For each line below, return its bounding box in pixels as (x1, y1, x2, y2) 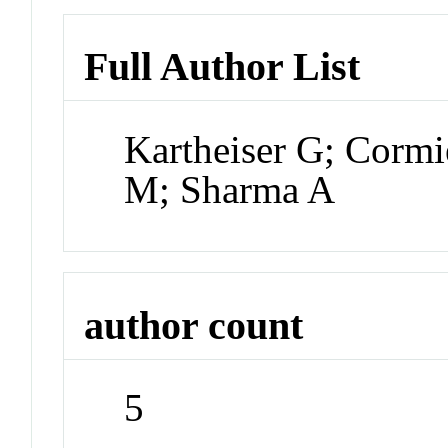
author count (84, 302, 304, 348)
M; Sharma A (124, 168, 336, 212)
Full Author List (84, 44, 361, 90)
